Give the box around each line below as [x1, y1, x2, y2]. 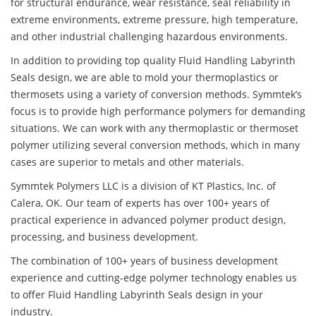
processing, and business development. [11, 230, 198, 244]
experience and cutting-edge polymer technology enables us [11, 271, 297, 285]
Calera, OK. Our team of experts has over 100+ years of [11, 196, 269, 210]
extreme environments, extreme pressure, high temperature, [11, 13, 298, 27]
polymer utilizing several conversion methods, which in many [11, 138, 300, 152]
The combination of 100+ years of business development [11, 254, 278, 268]
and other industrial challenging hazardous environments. [11, 30, 288, 44]
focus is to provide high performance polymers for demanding [11, 104, 305, 119]
